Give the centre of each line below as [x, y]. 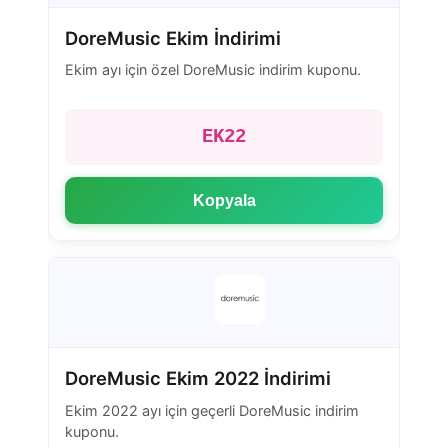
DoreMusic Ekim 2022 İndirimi [198, 378]
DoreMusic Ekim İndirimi [173, 37]
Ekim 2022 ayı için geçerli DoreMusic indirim [212, 410]
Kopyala [224, 200]
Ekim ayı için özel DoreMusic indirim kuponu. [213, 70]
